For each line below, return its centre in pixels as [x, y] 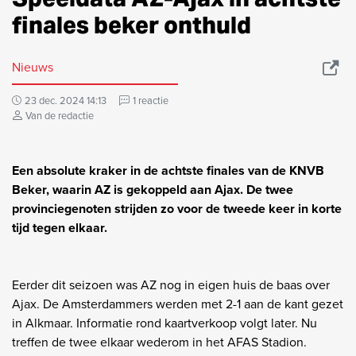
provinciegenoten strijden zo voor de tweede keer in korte [177, 208]
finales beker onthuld [132, 25]
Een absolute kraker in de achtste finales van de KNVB [168, 170]
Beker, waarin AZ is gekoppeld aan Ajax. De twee [153, 189]
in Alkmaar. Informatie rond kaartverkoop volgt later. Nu [164, 323]
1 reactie [151, 100]
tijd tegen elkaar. [60, 227]
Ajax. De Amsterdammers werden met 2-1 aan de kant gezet [178, 304]
